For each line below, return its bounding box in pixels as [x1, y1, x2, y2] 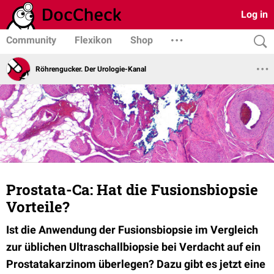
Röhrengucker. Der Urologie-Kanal [35, 64, 146, 73]
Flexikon [75, 34, 112, 46]
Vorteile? [6, 197, 70, 217]
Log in [241, 9, 268, 20]
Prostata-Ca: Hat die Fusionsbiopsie [6, 180, 258, 199]
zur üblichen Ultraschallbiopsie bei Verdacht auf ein [6, 240, 261, 253]
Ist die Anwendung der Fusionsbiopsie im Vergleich [6, 223, 258, 236]
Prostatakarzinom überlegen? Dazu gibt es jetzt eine [6, 257, 265, 270]
